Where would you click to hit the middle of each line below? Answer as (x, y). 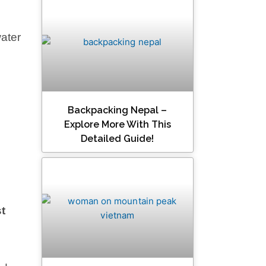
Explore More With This (117, 125)
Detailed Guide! (118, 139)
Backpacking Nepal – (118, 110)
